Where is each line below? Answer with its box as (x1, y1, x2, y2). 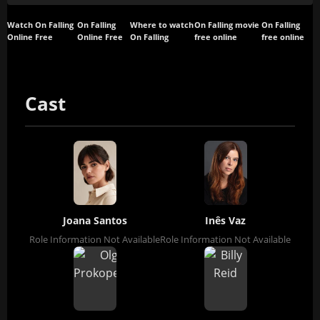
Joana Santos (62, 214, 127, 227)
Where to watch (130, 20, 194, 30)
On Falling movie (194, 20, 259, 30)
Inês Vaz (205, 214, 246, 227)
